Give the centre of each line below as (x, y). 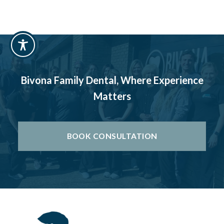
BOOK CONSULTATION (112, 136)
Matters (112, 96)
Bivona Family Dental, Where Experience (112, 80)
